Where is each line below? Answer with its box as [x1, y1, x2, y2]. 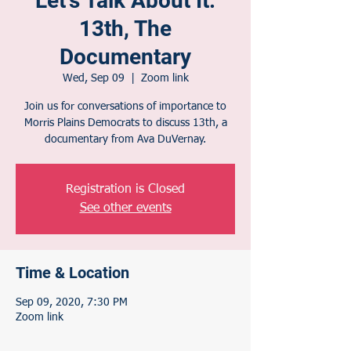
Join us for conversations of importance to [24, 101, 226, 112]
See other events [79, 202, 172, 215]
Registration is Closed [66, 183, 185, 196]
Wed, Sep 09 [62, 73, 125, 84]
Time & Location [16, 263, 129, 282]
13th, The [79, 16, 172, 42]
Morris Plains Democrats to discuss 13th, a [24, 118, 227, 128]
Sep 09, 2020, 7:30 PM [16, 297, 128, 308]
